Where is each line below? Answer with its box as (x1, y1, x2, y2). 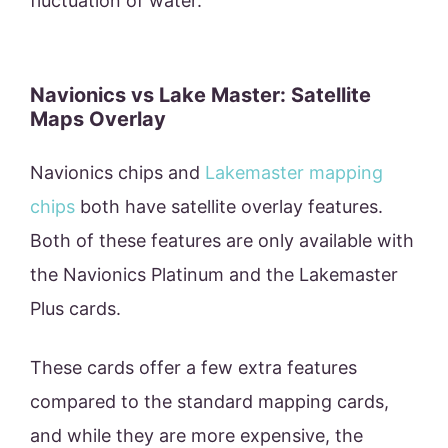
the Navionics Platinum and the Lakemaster (30, 264, 398, 286)
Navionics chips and (30, 162, 205, 184)
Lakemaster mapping (205, 162, 383, 184)
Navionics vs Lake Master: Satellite (30, 83, 371, 108)
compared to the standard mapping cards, (30, 391, 389, 413)
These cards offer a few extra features (30, 357, 357, 379)
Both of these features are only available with (30, 230, 414, 252)
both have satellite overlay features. (75, 196, 383, 218)
